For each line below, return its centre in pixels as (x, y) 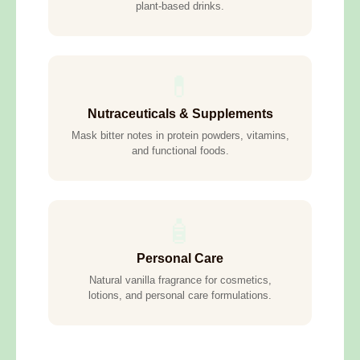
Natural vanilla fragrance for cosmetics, (180, 280)
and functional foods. (180, 151)
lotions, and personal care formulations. (180, 296)
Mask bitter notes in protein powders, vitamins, (180, 136)
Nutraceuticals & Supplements (180, 114)
